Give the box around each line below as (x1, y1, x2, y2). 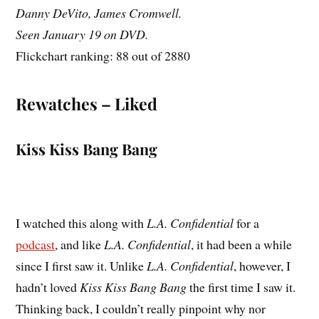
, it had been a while (191, 236, 293, 253)
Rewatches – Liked (16, 93, 158, 115)
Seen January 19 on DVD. (16, 26, 149, 43)
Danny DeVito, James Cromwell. (16, 4, 182, 22)
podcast (16, 236, 56, 253)
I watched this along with (16, 214, 147, 232)
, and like (55, 236, 105, 253)
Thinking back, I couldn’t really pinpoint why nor (16, 300, 266, 318)
